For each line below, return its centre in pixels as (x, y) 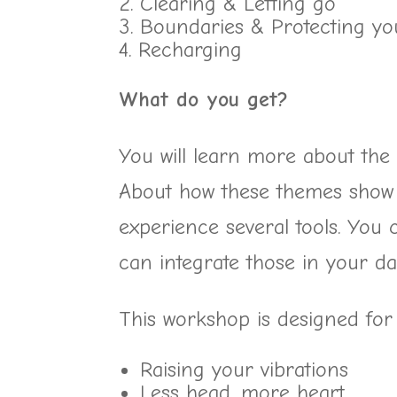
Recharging (191, 50)
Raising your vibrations (245, 370)
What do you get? (204, 99)
